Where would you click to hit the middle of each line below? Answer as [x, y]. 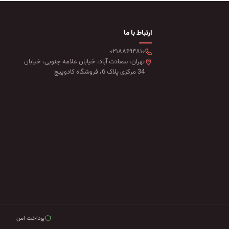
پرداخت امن [30, 218]
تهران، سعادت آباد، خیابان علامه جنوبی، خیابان [85, 62]
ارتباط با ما [138, 33]
